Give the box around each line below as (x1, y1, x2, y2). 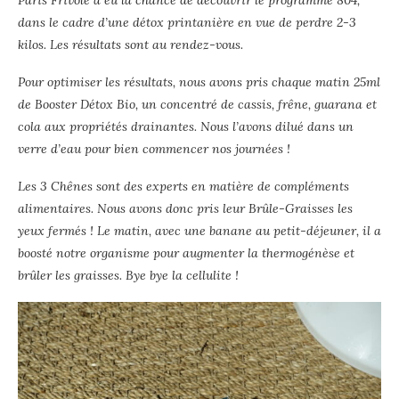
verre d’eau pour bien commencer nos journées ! (18, 141, 290, 158)
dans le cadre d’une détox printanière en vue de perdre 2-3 (18, 14, 356, 31)
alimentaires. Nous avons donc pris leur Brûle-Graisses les (18, 200, 353, 217)
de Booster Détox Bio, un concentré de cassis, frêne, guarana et (18, 96, 377, 113)
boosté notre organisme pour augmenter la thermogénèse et (18, 245, 354, 262)
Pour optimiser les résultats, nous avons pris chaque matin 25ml (18, 74, 380, 91)
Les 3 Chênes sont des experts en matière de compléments (18, 178, 349, 195)
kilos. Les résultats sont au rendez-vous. (18, 37, 243, 53)
